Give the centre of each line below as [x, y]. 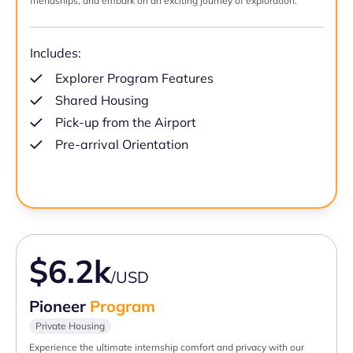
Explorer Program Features [134, 78]
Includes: [56, 53]
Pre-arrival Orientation [122, 145]
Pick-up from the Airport [126, 123]
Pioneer [59, 307]
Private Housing [70, 326]
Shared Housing [102, 100]
